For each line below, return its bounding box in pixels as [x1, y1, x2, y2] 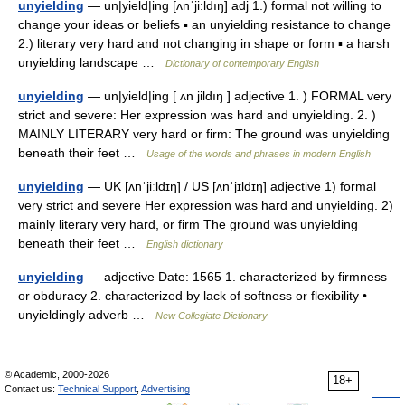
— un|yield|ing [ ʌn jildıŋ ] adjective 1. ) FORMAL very [84, 89, 391, 103]
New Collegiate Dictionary [155, 310, 268, 321]
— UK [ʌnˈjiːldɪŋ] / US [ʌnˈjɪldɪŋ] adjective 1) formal [84, 179, 376, 193]
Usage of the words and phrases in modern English [146, 148, 371, 159]
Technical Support [58, 383, 137, 394]
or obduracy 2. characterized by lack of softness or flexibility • [18, 288, 367, 303]
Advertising [141, 383, 190, 394]
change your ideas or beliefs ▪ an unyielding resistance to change [18, 17, 391, 32]
